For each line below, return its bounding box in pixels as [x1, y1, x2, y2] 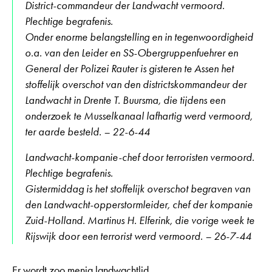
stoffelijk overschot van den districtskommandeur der [25, 77, 246, 91]
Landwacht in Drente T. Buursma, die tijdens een [25, 93, 225, 107]
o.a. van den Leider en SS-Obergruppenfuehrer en [25, 46, 238, 59]
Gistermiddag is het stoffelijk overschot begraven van [25, 182, 250, 195]
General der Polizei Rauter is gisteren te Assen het [25, 61, 234, 75]
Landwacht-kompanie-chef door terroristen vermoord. [25, 150, 254, 164]
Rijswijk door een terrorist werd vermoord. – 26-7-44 [25, 229, 251, 243]
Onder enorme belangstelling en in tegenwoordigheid [25, 30, 253, 44]
